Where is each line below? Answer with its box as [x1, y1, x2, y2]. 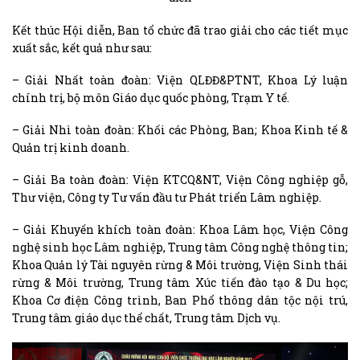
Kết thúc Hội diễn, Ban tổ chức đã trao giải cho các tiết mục [12, 22, 348, 38]
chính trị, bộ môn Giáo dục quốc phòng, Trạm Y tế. [12, 89, 289, 105]
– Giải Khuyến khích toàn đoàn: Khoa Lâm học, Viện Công [12, 222, 348, 238]
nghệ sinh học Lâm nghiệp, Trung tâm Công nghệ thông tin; [12, 239, 348, 256]
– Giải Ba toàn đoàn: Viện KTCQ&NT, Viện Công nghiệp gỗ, [12, 172, 348, 188]
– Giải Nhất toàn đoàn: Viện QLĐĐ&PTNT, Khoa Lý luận [12, 72, 348, 88]
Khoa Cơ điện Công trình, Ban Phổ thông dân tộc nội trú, [12, 292, 348, 309]
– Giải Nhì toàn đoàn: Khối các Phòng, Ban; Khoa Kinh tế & [12, 122, 348, 138]
